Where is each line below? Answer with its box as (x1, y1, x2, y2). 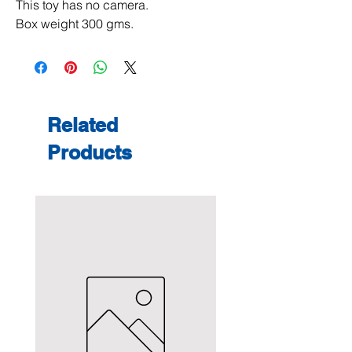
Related (47, 113, 118, 137)
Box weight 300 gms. (16, 16, 134, 31)
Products (47, 141, 132, 164)
